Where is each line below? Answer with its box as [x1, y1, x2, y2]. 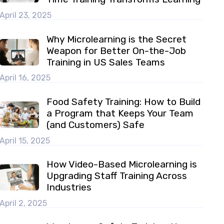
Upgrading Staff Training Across [46, 169, 187, 181]
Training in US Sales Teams [46, 56, 165, 68]
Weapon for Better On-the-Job [46, 44, 186, 56]
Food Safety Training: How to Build [46, 95, 201, 107]
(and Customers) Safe [46, 118, 145, 130]
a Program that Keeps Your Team [46, 107, 194, 119]
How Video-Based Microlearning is [46, 158, 197, 170]
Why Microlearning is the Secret [46, 33, 187, 45]
